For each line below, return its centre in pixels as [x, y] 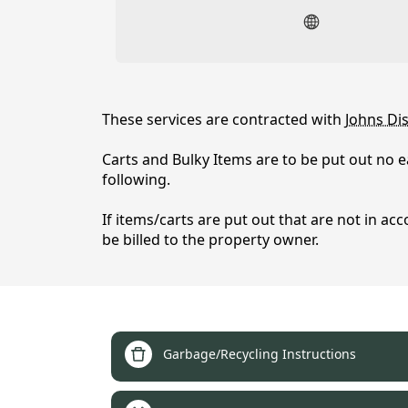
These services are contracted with [223, 119]
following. [136, 179]
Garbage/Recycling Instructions [259, 354]
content [158, 120]
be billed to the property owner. [210, 240]
